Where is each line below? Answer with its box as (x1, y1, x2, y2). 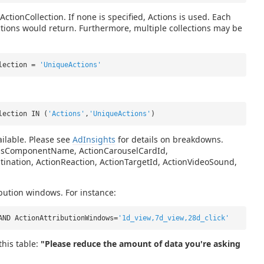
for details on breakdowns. (115, 134, 223, 145)
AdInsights (72, 134, 115, 145)
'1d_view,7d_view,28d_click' (118, 214, 229, 222)
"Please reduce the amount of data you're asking (41, 238, 240, 249)
